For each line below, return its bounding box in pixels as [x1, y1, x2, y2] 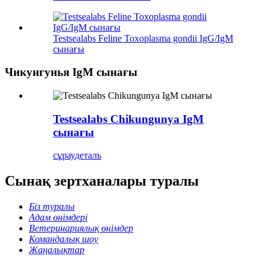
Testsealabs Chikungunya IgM [53, 112, 204, 125]
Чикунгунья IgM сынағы [5, 66, 137, 79]
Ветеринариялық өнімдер [29, 223, 133, 234]
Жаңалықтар [29, 245, 84, 256]
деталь [75, 150, 101, 161]
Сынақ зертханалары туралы [5, 173, 199, 189]
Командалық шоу [29, 234, 98, 245]
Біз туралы [29, 201, 75, 212]
